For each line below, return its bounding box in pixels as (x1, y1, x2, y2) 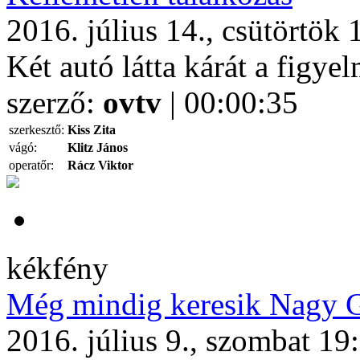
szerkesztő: (9, 123, 64, 137)
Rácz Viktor (67, 158, 133, 172)
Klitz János (67, 141, 128, 154)
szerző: (6, 85, 103, 120)
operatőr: (9, 158, 54, 172)
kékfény (6, 251, 108, 285)
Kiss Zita (67, 123, 116, 137)
